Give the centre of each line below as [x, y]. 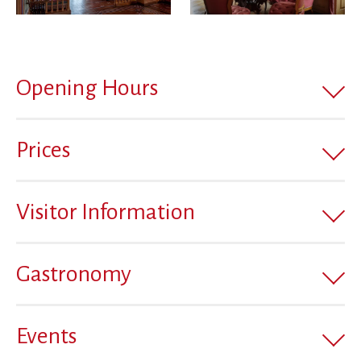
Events [46, 336]
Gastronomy [74, 274]
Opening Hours [87, 88]
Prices [43, 150]
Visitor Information [106, 212]
